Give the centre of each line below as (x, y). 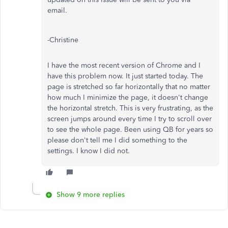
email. (58, 10)
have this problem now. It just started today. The (125, 76)
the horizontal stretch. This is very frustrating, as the (130, 108)
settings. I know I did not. (89, 151)
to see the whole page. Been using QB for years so (130, 130)
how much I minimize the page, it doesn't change (128, 97)
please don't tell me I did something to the (117, 140)
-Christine (63, 40)
